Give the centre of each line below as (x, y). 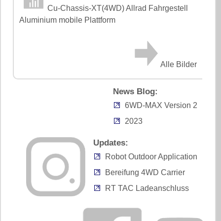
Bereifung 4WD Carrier (145, 172)
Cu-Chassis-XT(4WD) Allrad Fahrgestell (118, 8)
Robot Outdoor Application (151, 156)
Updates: (110, 143)
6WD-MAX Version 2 (161, 105)
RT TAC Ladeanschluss (147, 188)
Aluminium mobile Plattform (68, 20)
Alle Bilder (179, 64)
